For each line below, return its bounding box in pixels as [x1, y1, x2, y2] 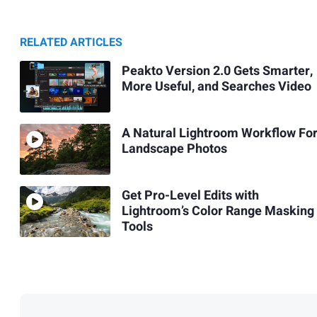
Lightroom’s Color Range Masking [121, 202, 314, 221]
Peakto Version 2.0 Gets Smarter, [121, 62, 313, 81]
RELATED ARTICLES [20, 34, 122, 52]
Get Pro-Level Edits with [121, 186, 259, 206]
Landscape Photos [121, 139, 227, 159]
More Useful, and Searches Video [121, 77, 311, 97]
